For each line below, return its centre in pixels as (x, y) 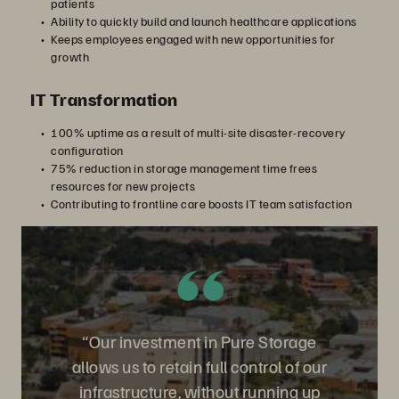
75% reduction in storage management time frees (184, 168)
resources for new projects (123, 186)
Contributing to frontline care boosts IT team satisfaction (201, 204)
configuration (87, 150)
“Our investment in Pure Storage (199, 341)
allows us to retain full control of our (199, 366)
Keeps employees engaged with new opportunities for (193, 39)
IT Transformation (104, 99)
